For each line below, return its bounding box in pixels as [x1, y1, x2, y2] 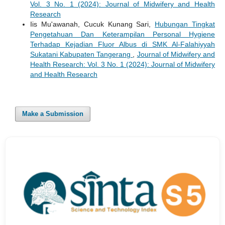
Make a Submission [22, 109, 84, 118]
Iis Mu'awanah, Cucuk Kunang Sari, [30, 20, 155, 28]
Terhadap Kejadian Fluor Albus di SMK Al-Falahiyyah [30, 40, 215, 48]
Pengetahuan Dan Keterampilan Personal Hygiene [30, 30, 215, 38]
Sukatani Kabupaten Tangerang [30, 50, 133, 58]
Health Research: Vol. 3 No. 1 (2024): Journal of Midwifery [30, 60, 215, 68]
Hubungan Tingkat [155, 20, 215, 28]
